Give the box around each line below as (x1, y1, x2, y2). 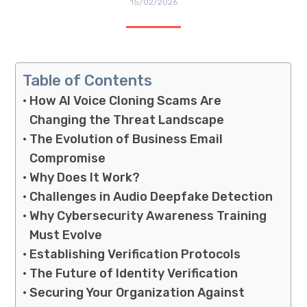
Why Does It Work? (29, 169, 140, 185)
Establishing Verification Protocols (29, 246, 241, 262)
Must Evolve (29, 227, 102, 243)
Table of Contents (23, 71, 153, 90)
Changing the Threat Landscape (29, 112, 224, 127)
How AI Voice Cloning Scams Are (29, 93, 221, 108)
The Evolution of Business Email (29, 131, 223, 147)
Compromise (29, 150, 106, 166)
